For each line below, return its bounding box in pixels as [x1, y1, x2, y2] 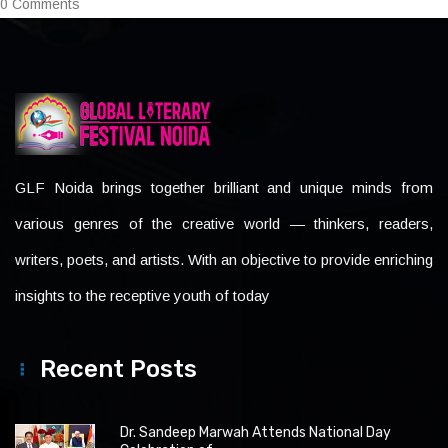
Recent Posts [40, 355, 197, 383]
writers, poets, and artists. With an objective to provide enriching [15, 251, 433, 268]
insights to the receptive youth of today [15, 287, 270, 304]
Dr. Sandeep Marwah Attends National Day [120, 424, 391, 441]
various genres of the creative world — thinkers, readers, [15, 215, 433, 232]
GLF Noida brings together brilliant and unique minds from [15, 179, 433, 196]
